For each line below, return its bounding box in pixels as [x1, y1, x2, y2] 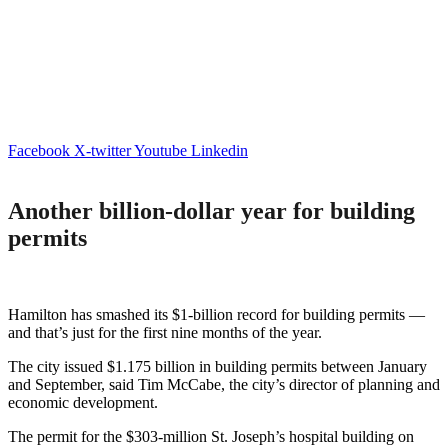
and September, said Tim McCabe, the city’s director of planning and [8, 375, 440, 393]
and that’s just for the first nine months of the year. [8, 323, 322, 341]
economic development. [8, 393, 158, 411]
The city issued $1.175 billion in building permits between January [8, 357, 427, 375]
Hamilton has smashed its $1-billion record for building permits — [8, 305, 425, 323]
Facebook [8, 142, 70, 159]
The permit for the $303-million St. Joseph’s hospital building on [8, 427, 414, 445]
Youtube [134, 142, 187, 159]
